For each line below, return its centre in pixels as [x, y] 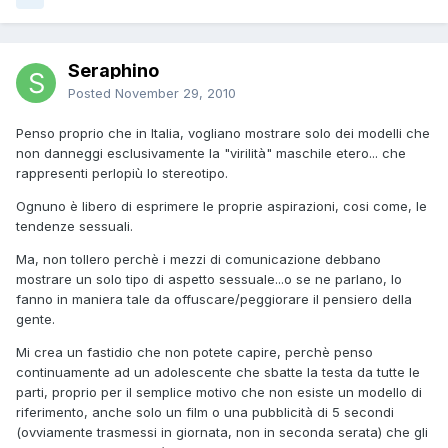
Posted [91, 93]
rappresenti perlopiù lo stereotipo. [122, 173]
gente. [35, 319]
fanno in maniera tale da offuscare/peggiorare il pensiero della [214, 299]
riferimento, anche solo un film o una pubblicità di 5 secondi [205, 412]
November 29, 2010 [175, 93]
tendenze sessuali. [74, 226]
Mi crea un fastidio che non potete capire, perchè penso [194, 352]
